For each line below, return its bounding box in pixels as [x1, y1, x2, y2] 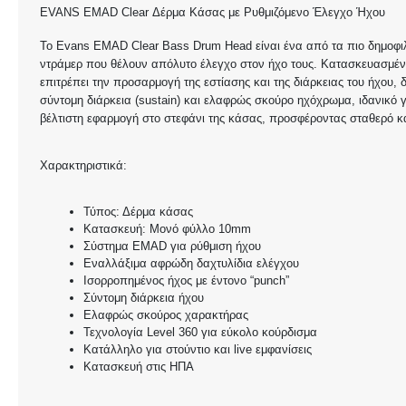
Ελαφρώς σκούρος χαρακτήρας [83, 308, 248, 322]
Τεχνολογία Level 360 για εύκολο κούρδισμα [83, 325, 317, 339]
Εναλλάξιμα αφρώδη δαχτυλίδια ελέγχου [83, 256, 299, 270]
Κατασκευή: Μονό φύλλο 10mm [83, 222, 251, 236]
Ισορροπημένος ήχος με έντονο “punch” [83, 274, 289, 287]
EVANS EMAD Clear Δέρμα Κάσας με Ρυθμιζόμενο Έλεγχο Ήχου [40, 5, 385, 19]
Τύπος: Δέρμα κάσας [83, 205, 197, 218]
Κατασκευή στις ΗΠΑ [83, 360, 194, 373]
